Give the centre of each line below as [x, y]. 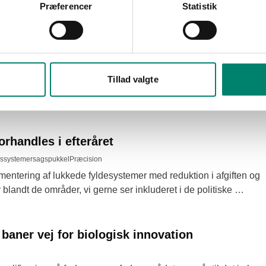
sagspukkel [51, 159]
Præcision [86, 159]
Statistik [199, 7]
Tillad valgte [133, 80]
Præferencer [66, 7]
